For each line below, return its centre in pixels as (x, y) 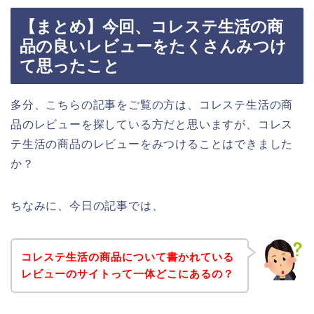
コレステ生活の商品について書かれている (127, 257)
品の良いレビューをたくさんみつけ (153, 47)
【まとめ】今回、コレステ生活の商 (151, 27)
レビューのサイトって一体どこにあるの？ (127, 273)
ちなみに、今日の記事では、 (87, 206)
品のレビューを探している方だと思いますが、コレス (152, 125)
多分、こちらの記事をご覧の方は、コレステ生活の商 (152, 105)
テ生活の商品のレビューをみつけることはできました (152, 144)
